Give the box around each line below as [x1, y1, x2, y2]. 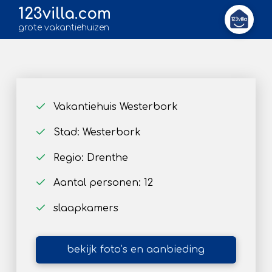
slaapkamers [53, 203, 118, 214]
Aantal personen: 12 [53, 177, 153, 189]
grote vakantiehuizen [18, 22, 109, 32]
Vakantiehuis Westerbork [53, 101, 178, 112]
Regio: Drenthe [53, 152, 128, 163]
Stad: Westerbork [53, 126, 141, 138]
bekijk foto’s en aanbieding [67, 244, 205, 256]
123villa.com [18, 5, 111, 23]
